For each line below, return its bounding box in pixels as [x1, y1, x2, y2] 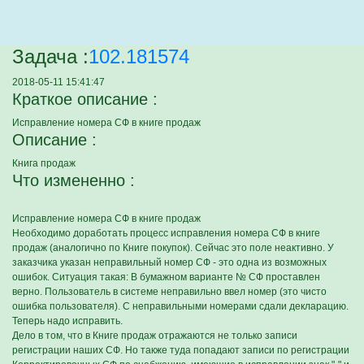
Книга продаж [12, 158, 76, 169]
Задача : [12, 45, 89, 67]
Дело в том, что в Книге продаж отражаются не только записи [12, 330, 297, 341]
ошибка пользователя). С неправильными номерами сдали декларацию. [12, 301, 349, 312]
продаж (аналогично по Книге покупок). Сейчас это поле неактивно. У [12, 242, 334, 253]
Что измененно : [12, 171, 135, 189]
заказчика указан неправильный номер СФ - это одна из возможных [12, 257, 327, 268]
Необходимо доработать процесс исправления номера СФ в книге [12, 227, 320, 239]
